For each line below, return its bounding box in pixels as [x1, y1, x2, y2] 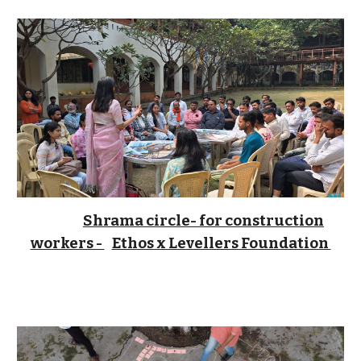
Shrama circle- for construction [83, 211, 324, 230]
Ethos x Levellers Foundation [111, 234, 331, 252]
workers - [30, 234, 105, 252]
